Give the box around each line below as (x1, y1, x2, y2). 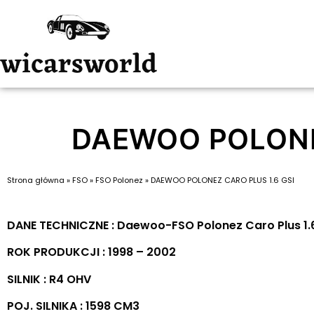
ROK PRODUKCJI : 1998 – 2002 (7, 244, 176, 261)
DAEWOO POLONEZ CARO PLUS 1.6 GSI (151, 175, 294, 186)
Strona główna (7, 175, 64, 186)
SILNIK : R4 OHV (7, 271, 91, 287)
